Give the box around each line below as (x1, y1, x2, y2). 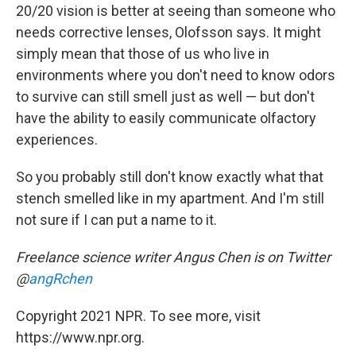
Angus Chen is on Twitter (173, 249, 331, 266)
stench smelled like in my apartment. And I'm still (16, 190, 324, 207)
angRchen (29, 270, 92, 288)
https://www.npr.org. (16, 329, 145, 346)
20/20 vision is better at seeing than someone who (16, 2, 335, 20)
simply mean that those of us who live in (16, 45, 269, 63)
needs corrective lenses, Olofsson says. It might (16, 24, 321, 41)
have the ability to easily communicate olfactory (16, 110, 316, 127)
